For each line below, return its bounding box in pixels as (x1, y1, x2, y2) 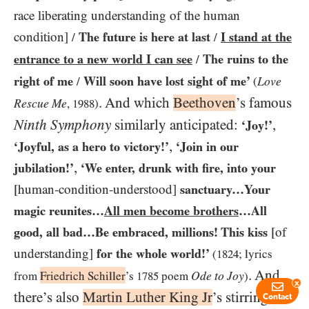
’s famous (236, 94, 292, 111)
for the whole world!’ (93, 246, 212, 261)
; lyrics (239, 247, 272, 261)
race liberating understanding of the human (14, 8, 240, 23)
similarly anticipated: (111, 116, 241, 133)
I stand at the (221, 29, 292, 44)
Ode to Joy (191, 268, 244, 283)
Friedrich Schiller (40, 269, 126, 283)
